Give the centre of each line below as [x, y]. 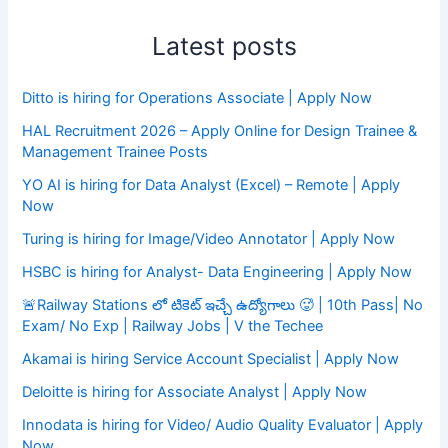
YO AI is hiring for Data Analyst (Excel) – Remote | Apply [211, 185]
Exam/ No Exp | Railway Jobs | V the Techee [173, 326]
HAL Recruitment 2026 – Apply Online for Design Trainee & [220, 131]
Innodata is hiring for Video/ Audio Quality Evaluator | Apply [223, 425]
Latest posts [224, 46]
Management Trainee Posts [115, 152]
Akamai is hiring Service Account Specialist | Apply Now [211, 359]
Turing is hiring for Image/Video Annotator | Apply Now [209, 239]
